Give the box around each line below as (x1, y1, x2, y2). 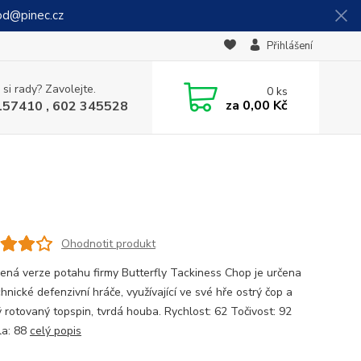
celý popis (29, 323, 81, 338)
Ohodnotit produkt (60, 235, 156, 251)
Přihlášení (266, 39, 313, 53)
